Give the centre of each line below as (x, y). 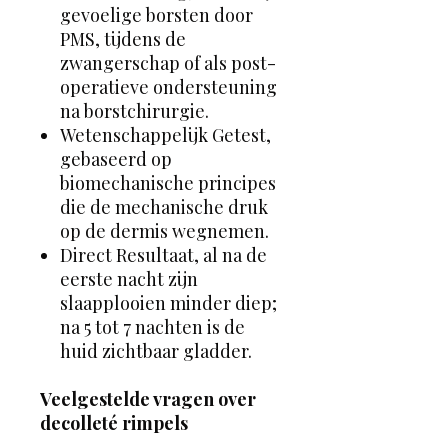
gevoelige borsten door (156, 14)
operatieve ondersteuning (168, 86)
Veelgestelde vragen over (148, 398)
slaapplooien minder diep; (168, 302)
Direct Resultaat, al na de (163, 254)
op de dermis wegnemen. (164, 230)
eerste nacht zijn (129, 278)
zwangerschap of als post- (168, 62)
